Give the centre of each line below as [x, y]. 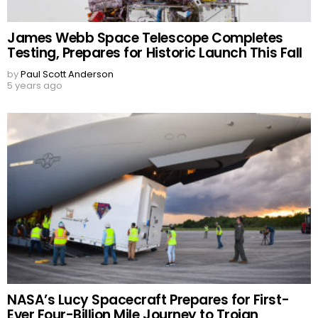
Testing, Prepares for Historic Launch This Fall [155, 53]
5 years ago [35, 86]
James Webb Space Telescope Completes [145, 38]
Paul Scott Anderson [67, 75]
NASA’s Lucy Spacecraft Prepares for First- [148, 300]
